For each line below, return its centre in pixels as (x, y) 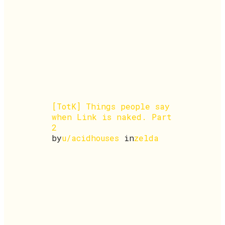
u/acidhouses (90, 138)
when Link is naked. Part (112, 117)
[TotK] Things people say (111, 106)
